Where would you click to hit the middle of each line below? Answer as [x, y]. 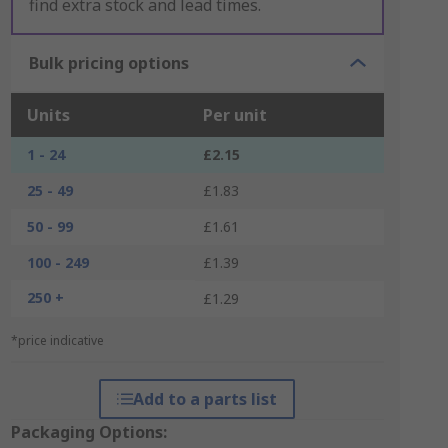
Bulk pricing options [108, 63]
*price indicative [57, 340]
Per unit [234, 115]
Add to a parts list [205, 399]
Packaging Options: [88, 432]
